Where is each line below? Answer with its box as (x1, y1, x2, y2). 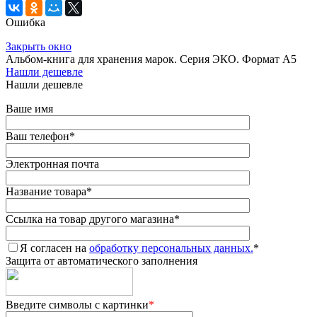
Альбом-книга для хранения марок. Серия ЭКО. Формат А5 (6, 53, 296, 66)
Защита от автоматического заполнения (6, 255, 197, 267)
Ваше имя (6, 103, 53, 115)
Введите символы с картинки (6, 299, 149, 311)
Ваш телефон (6, 130, 69, 143)
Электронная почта (6, 158, 99, 171)
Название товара (6, 185, 86, 198)
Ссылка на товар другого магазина (6, 213, 174, 226)
